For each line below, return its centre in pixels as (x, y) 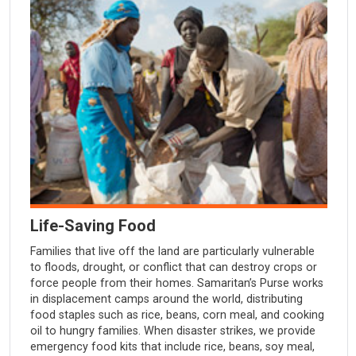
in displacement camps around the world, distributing (166, 300)
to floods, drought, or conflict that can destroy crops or (173, 268)
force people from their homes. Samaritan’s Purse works (176, 284)
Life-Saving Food (93, 226)
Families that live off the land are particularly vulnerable (172, 252)
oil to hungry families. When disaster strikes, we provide (172, 331)
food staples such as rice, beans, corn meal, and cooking (177, 315)
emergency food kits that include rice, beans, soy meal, (172, 347)
